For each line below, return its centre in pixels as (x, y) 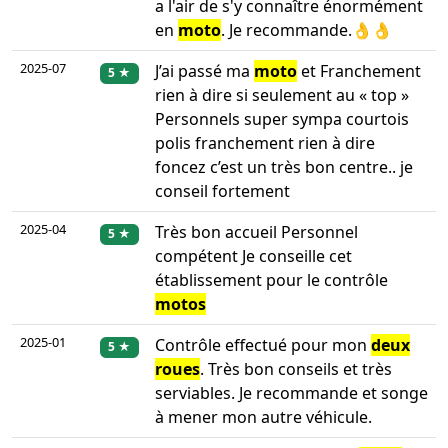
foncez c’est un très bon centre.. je (284, 167)
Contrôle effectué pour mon (263, 345)
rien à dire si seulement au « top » (282, 95)
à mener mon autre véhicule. (263, 417)
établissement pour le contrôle (271, 280)
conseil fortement (222, 191)
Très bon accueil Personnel (256, 232)
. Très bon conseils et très (296, 369)
